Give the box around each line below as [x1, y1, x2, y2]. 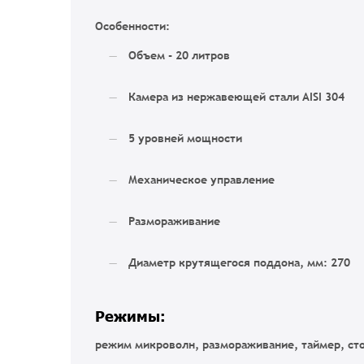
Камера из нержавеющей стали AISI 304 [128, 89, 344, 104]
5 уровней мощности [128, 130, 242, 145]
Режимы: [95, 305, 170, 325]
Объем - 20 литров [128, 47, 236, 63]
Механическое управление [128, 171, 275, 187]
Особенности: [95, 19, 170, 33]
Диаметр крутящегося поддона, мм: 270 [128, 254, 350, 270]
